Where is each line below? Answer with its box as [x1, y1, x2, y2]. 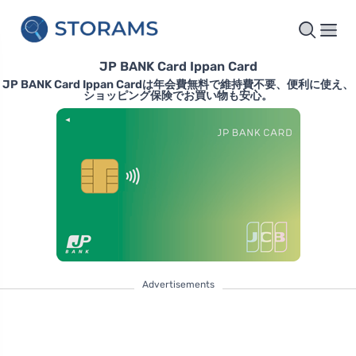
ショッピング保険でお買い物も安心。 [83, 89, 273, 103]
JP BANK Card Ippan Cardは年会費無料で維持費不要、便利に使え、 [2, 78, 354, 92]
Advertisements [141, 279, 215, 291]
